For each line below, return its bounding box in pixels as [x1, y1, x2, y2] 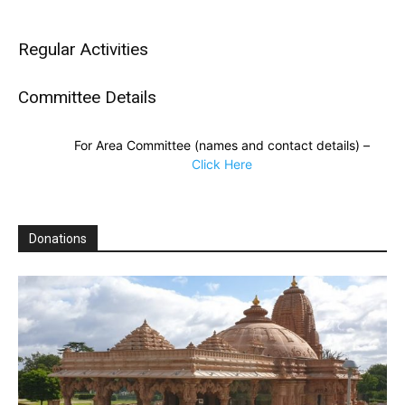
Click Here [191, 156, 252, 172]
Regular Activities [18, 39, 148, 60]
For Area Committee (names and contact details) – [73, 137, 370, 153]
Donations [29, 231, 87, 246]
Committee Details [18, 87, 156, 108]
